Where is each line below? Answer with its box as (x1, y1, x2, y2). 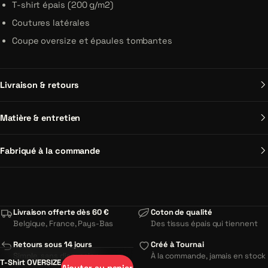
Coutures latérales (12, 17, 90, 28)
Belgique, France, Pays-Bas (13, 218, 113, 229)
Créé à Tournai (151, 239, 204, 249)
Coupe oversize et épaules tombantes (12, 35, 172, 46)
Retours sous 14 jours (13, 239, 93, 249)
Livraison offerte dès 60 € (13, 206, 109, 217)
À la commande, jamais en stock (151, 250, 266, 261)
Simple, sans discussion (13, 250, 99, 261)
